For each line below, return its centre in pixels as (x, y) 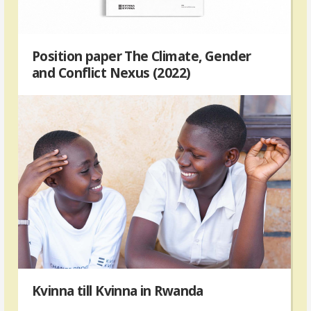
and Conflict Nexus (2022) (111, 73)
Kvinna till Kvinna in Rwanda (118, 291)
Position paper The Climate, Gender (142, 56)
